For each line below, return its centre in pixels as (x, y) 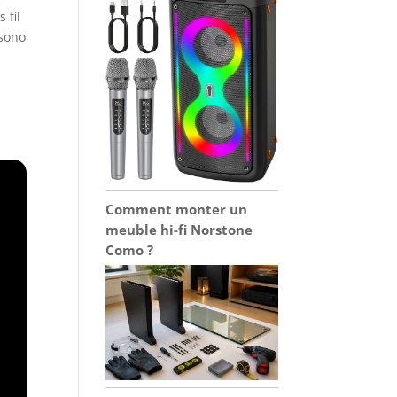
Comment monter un (177, 210)
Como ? (130, 250)
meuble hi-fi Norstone (179, 230)
